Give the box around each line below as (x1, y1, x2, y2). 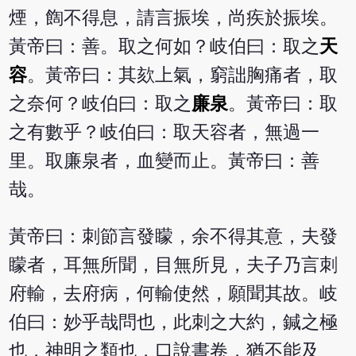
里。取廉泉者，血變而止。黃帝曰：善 (9, 151, 320, 172)
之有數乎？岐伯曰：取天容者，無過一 (9, 122, 320, 143)
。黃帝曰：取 (228, 94, 339, 114)
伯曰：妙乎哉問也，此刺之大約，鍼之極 (9, 312, 339, 333)
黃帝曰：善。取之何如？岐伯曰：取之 (9, 37, 320, 57)
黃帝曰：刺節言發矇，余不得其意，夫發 (9, 226, 339, 247)
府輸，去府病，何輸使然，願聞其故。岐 (9, 284, 339, 304)
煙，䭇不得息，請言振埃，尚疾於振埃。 (9, 8, 339, 29)
